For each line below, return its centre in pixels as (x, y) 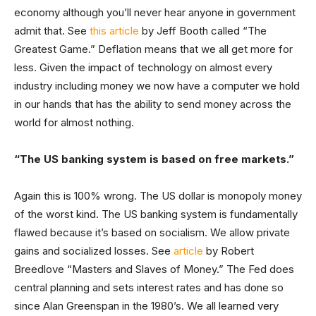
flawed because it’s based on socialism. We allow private (152, 232)
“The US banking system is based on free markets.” (154, 159)
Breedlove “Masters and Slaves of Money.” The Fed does (154, 269)
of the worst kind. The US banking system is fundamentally (156, 214)
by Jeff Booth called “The (203, 31)
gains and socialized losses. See (94, 251)
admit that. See (52, 31)
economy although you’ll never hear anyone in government (155, 12)
